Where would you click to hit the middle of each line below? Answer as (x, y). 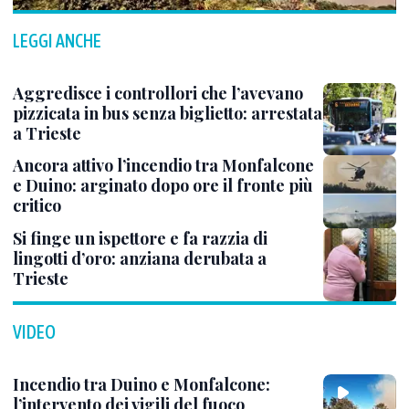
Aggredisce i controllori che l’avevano (158, 93)
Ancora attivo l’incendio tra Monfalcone (163, 165)
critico (37, 205)
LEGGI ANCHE (57, 40)
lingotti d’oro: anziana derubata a (140, 258)
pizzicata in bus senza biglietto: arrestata (168, 113)
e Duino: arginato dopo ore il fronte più (163, 185)
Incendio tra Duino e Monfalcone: (142, 384)
